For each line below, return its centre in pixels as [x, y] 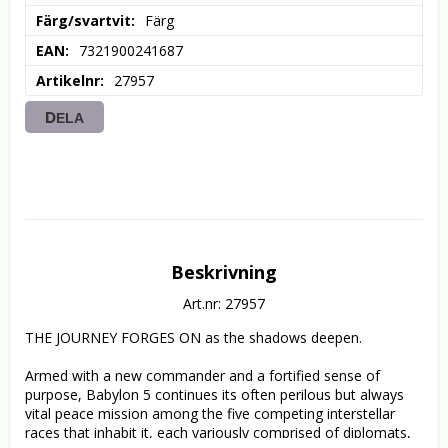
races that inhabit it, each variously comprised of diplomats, [218, 433]
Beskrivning [224, 272]
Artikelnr [68, 81]
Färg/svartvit [83, 21]
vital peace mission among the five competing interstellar [210, 414]
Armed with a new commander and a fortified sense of [202, 376]
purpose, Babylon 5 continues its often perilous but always [214, 395]
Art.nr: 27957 [224, 304]
